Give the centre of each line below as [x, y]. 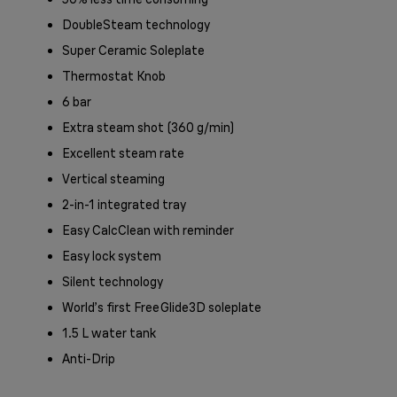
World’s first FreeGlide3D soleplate [162, 307]
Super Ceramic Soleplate [133, 50]
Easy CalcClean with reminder [148, 230]
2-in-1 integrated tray [124, 204]
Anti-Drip [89, 358]
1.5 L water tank [109, 333]
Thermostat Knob [114, 76]
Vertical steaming [113, 179]
